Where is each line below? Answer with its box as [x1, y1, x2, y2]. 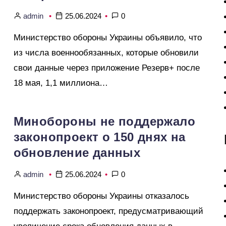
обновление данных [13, 146, 141, 159]
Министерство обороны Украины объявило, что [13, 33, 202, 42]
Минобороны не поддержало [13, 115, 196, 128]
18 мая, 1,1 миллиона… [13, 78, 108, 88]
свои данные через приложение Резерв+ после [13, 63, 200, 73]
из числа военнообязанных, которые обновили [13, 48, 199, 58]
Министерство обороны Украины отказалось [13, 191, 189, 201]
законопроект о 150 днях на [13, 130, 186, 144]
